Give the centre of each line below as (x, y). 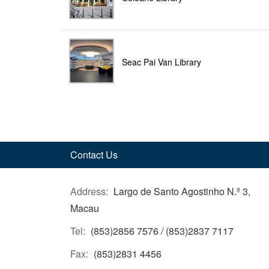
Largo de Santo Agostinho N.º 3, (182, 191)
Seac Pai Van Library (162, 62)
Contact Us (94, 155)
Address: (89, 191)
